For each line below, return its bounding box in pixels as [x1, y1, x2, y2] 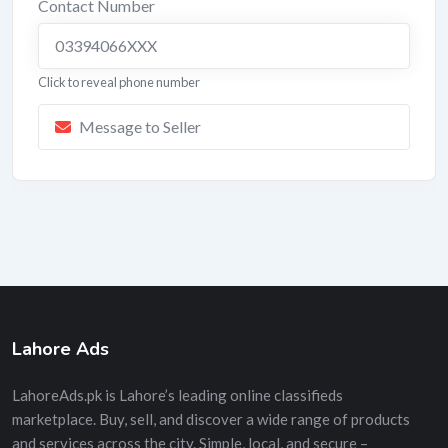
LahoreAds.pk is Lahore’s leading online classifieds [12, 386, 343, 404]
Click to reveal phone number [38, 74, 200, 90]
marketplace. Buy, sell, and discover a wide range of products [12, 410, 410, 428]
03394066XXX [55, 36, 157, 55]
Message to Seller [79, 117, 201, 136]
